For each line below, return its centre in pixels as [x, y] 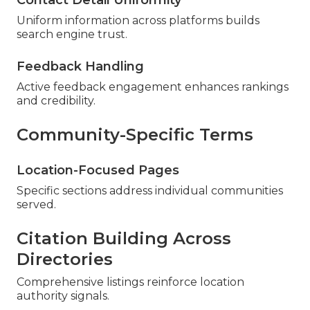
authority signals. [63, 296]
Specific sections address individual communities [150, 191]
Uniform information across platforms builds [138, 21]
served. [36, 205]
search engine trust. [72, 35]
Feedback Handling [80, 67]
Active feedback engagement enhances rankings [153, 87]
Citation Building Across [124, 239]
